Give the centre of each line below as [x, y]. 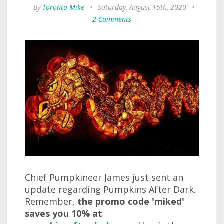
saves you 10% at [64, 213]
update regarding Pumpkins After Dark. [110, 189]
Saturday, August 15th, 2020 [142, 7]
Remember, [51, 201]
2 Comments [112, 19]
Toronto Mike [63, 7]
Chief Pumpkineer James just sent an [104, 177]
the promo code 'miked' [131, 201]
